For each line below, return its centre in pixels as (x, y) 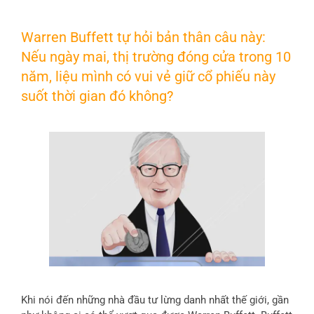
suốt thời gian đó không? (97, 96)
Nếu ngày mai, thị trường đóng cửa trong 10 (156, 57)
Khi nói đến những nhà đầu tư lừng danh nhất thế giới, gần (155, 300)
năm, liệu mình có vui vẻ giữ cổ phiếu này (148, 77)
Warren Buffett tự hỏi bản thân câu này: (143, 37)
